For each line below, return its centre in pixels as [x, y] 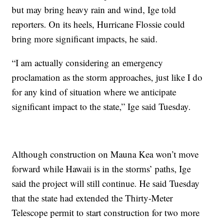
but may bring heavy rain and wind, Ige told [94, 9]
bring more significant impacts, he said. [85, 39]
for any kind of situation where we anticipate [94, 92]
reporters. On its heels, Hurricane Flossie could [99, 24]
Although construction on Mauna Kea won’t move [105, 154]
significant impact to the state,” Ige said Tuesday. [101, 106]
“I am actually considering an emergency [88, 63]
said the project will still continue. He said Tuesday [106, 183]
